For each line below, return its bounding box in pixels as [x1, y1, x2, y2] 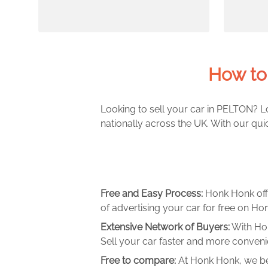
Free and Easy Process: [100, 188, 205, 199]
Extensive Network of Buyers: [100, 221, 230, 233]
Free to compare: [100, 255, 178, 266]
